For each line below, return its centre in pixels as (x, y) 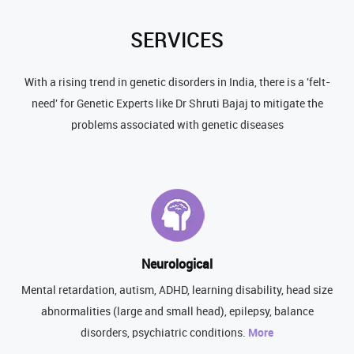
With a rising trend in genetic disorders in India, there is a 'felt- (177, 83)
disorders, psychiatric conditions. (164, 333)
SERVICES (177, 42)
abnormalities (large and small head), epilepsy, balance (177, 312)
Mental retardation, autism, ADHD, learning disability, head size (177, 291)
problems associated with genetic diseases (177, 126)
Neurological (177, 265)
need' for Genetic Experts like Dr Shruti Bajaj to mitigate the (177, 104)
